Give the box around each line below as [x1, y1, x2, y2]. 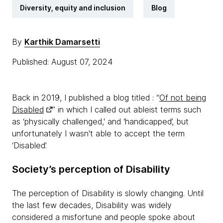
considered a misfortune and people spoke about [12, 212, 195, 222]
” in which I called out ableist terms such [52, 105, 201, 114]
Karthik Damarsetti [24, 37, 100, 47]
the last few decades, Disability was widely [12, 200, 172, 210]
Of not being [159, 93, 206, 103]
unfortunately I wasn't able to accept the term [12, 128, 185, 138]
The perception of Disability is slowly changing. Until [12, 188, 204, 198]
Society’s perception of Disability [12, 163, 173, 175]
